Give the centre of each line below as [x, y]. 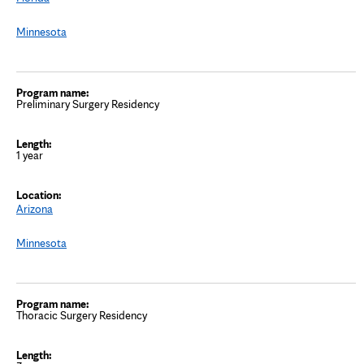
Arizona [35, 208]
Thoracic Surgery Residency [82, 315]
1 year [30, 155]
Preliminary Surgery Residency [88, 104]
